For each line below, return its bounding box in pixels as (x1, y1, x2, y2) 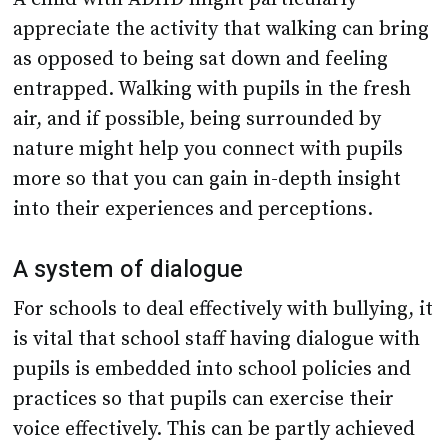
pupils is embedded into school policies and (13, 357, 412, 383)
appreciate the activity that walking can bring (13, 17, 430, 43)
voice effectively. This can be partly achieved (13, 417, 416, 443)
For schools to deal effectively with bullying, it (13, 297, 434, 323)
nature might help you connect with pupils (13, 137, 404, 163)
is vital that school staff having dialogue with (13, 327, 421, 353)
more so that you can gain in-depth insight (13, 167, 402, 193)
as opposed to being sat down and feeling (13, 47, 389, 73)
